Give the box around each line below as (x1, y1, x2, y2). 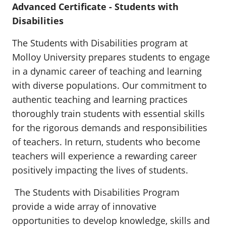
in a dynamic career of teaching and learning (12, 65, 202, 77)
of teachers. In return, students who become (12, 136, 200, 148)
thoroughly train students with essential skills (12, 107, 205, 120)
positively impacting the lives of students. (12, 164, 188, 176)
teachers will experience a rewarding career (12, 150, 197, 162)
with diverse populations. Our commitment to (12, 79, 207, 91)
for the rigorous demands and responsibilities (12, 122, 207, 134)
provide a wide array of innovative (12, 200, 156, 212)
